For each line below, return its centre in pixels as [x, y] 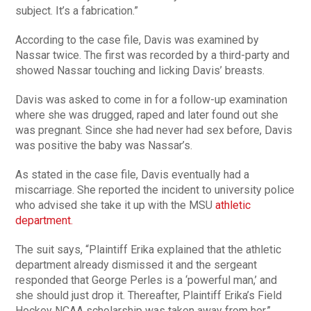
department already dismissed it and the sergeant [136, 265]
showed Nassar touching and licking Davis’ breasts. [140, 71]
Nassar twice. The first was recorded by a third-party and [153, 56]
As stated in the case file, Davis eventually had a [133, 175]
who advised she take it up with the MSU [116, 205]
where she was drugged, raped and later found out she [147, 115]
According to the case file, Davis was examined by [137, 40]
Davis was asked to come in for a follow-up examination [152, 100]
